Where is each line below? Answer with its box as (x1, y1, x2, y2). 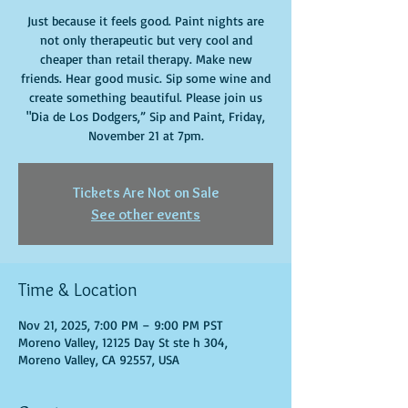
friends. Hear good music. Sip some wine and (21, 70, 270, 86)
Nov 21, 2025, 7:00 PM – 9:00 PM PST (18, 317, 223, 332)
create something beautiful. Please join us (29, 89, 262, 105)
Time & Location (18, 279, 138, 301)
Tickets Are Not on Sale (72, 184, 219, 201)
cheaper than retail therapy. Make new (39, 51, 252, 66)
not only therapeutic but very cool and (39, 32, 252, 47)
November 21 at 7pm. (87, 127, 204, 143)
